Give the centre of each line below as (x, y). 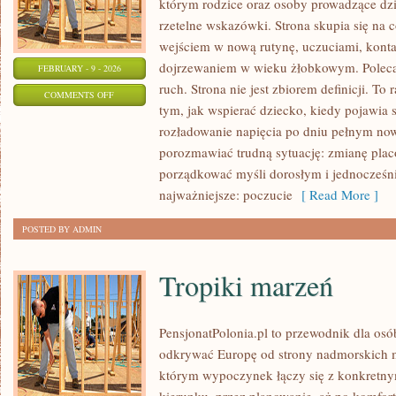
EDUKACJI (134, 160)
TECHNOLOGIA (145, 116)
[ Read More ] (335, 194)
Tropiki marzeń (246, 285)
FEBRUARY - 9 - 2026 (80, 68)
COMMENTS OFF (80, 95)
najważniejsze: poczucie (226, 194)
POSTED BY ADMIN (62, 229)
